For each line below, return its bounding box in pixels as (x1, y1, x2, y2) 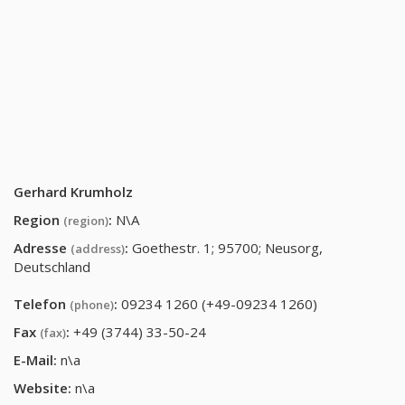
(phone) (70, 297, 114, 313)
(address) (71, 240, 125, 257)
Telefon (14, 295, 70, 313)
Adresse (14, 239, 71, 257)
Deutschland (14, 258, 90, 276)
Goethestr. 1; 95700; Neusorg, (132, 239, 323, 257)
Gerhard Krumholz (14, 183, 133, 201)
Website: (14, 379, 71, 397)
